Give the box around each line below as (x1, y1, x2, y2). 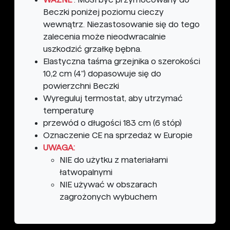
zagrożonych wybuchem (60, 193, 157, 202)
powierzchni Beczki (43, 82, 119, 91)
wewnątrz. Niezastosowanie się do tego (43, 20, 200, 29)
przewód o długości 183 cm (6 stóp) (43, 119, 182, 128)
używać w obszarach (72, 180, 157, 189)
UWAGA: (43, 143, 75, 152)
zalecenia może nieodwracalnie (43, 32, 166, 42)
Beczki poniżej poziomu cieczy (43, 8, 164, 17)
